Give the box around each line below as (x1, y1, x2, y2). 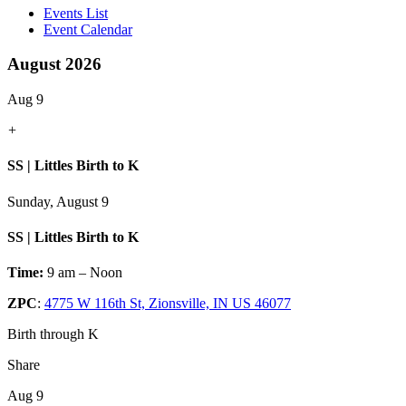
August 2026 (7, 54, 101, 74)
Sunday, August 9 (7, 193, 109, 209)
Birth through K (7, 326, 99, 343)
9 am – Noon (43, 265, 122, 281)
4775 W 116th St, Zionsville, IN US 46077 (44, 295, 291, 312)
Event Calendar (43, 21, 132, 37)
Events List (43, 5, 108, 21)
